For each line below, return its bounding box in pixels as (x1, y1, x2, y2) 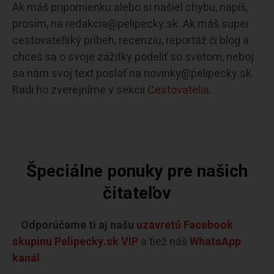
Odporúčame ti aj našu (21, 217, 136, 234)
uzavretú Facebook (136, 217, 233, 234)
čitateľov (103, 180, 171, 206)
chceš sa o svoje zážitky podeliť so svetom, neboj (12, 48, 254, 65)
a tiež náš (138, 233, 190, 250)
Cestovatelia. (147, 81, 212, 98)
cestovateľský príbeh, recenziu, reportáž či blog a (12, 32, 249, 49)
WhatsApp (190, 233, 241, 250)
